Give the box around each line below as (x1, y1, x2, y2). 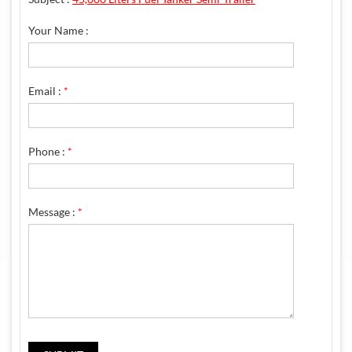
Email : (28, 83, 64, 97)
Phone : (28, 144, 68, 158)
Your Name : (28, 23, 89, 37)
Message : (28, 204, 78, 218)
